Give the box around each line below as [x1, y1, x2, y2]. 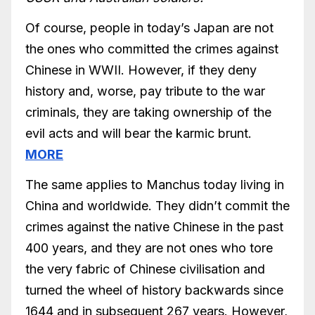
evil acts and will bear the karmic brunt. [25, 126, 252, 141]
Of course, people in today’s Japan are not [25, 20, 274, 36]
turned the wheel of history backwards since [25, 282, 283, 297]
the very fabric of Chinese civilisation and [25, 261, 265, 276]
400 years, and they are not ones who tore [25, 240, 273, 255]
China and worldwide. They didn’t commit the [25, 198, 290, 213]
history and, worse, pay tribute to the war [25, 84, 265, 99]
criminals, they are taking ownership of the [25, 105, 271, 120]
